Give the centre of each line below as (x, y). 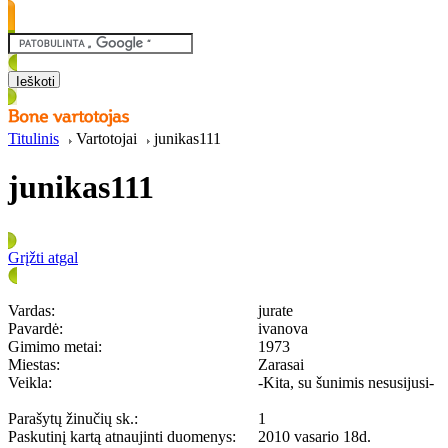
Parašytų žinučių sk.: (73, 418)
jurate (275, 310)
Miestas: (34, 364)
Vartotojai (108, 138)
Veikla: (30, 382)
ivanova (283, 328)
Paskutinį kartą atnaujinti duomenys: (122, 436)
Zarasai (281, 364)
